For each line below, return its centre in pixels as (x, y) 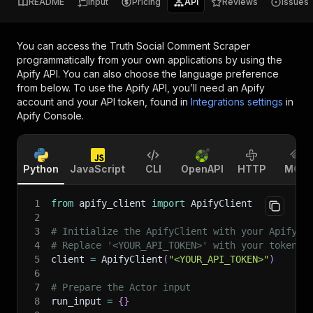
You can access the (63, 46)
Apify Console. (50, 116)
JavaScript (97, 169)
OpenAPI (202, 169)
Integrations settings (237, 102)
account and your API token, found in (102, 102)
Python (41, 169)
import (168, 203)
